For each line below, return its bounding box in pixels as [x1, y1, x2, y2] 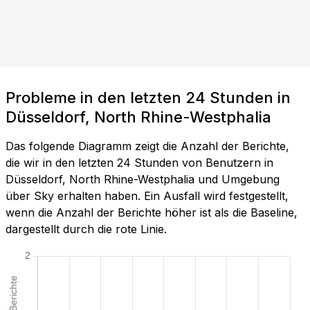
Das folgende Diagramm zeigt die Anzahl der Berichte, [6, 139, 289, 154]
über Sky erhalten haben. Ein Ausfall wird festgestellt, [6, 189, 289, 203]
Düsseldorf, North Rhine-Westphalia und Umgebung [6, 172, 280, 187]
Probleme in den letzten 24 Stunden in [6, 89, 291, 107]
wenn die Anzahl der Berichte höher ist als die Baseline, [6, 206, 298, 220]
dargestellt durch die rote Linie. [6, 222, 167, 237]
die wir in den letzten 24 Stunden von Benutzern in [6, 156, 273, 170]
